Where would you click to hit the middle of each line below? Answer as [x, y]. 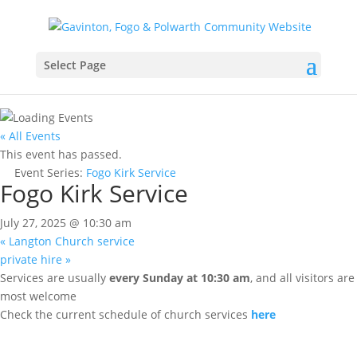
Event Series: [50, 173]
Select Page [75, 65]
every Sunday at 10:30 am [180, 278]
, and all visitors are [302, 278]
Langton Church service [70, 241]
